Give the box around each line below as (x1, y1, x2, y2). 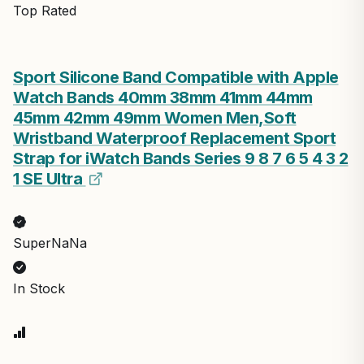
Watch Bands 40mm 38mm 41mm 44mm (13, 87, 313, 107)
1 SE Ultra (13, 168, 86, 188)
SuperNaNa (13, 234, 87, 251)
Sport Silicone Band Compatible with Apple (13, 67, 339, 87)
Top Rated (13, 2, 76, 19)
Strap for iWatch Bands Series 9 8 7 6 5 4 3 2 (13, 148, 349, 168)
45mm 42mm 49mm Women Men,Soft (13, 107, 297, 128)
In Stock (13, 279, 65, 297)
